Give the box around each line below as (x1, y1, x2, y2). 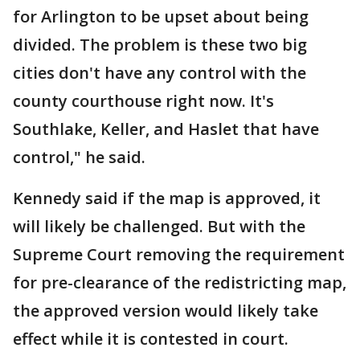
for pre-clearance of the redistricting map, (13, 271, 346, 293)
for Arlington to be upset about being (13, 5, 309, 27)
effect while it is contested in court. (13, 327, 288, 350)
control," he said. (13, 145, 145, 168)
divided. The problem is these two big (13, 33, 307, 55)
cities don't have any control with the (13, 61, 306, 84)
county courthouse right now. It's (13, 89, 274, 112)
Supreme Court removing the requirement (13, 243, 345, 265)
